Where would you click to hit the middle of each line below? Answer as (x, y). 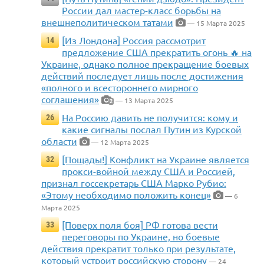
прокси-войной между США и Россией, (148, 171)
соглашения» (70, 99)
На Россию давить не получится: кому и (150, 118)
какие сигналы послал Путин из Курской (152, 129)
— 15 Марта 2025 (215, 23)
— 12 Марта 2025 (119, 142)
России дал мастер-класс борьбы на (141, 10)
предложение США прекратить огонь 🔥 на (157, 52)
